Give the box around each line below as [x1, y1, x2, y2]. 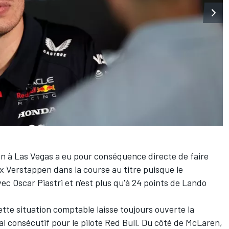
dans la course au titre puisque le [52, 164, 183, 175]
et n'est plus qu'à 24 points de [63, 177, 182, 189]
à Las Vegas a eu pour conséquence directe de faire [6, 150, 209, 162]
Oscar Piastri [13, 177, 63, 189]
